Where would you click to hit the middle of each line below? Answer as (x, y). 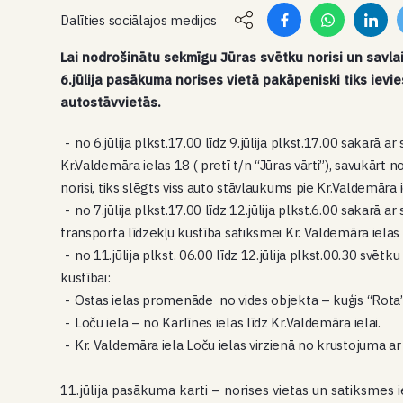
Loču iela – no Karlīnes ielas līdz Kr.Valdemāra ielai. (227, 322)
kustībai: (85, 278)
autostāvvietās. (111, 102)
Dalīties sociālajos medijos (139, 20)
